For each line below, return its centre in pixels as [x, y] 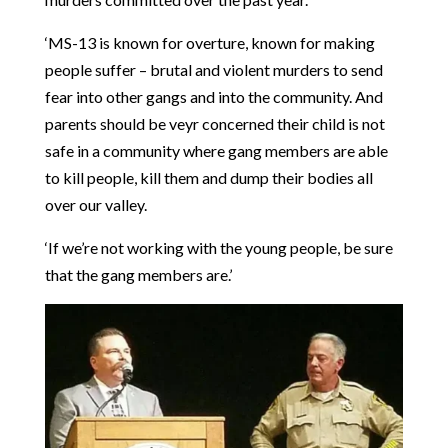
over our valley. [95, 205]
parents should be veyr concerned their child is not [214, 124]
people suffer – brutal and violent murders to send [213, 70]
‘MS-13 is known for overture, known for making [209, 43]
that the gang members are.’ [139, 275]
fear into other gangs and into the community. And [213, 97]
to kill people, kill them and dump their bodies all [208, 178]
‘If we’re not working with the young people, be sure [218, 248]
